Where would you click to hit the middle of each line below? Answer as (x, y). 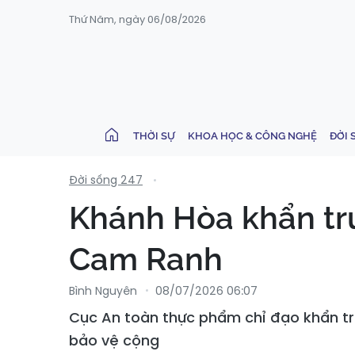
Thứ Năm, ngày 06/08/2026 (137, 19)
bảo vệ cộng (114, 340)
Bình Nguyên (103, 291)
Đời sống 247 (106, 180)
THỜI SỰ (154, 136)
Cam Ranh (146, 259)
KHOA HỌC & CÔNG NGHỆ (252, 136)
